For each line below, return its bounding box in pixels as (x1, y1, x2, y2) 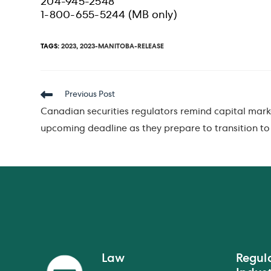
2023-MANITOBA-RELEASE (80, 43, 165, 50)
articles (40, 113, 70, 122)
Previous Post (65, 91, 116, 100)
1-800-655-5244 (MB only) (41, 10, 177, 22)
